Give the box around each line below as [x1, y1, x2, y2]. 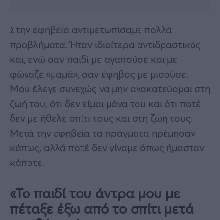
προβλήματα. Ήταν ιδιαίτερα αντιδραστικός [10, 37, 201, 51]
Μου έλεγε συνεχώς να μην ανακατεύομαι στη [10, 82, 210, 95]
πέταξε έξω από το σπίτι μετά [10, 199, 193, 218]
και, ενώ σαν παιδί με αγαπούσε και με [10, 52, 177, 66]
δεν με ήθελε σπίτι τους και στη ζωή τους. [10, 111, 193, 125]
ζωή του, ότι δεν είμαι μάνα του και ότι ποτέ [10, 96, 201, 110]
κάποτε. [10, 155, 45, 169]
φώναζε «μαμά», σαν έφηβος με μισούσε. [10, 67, 189, 81]
